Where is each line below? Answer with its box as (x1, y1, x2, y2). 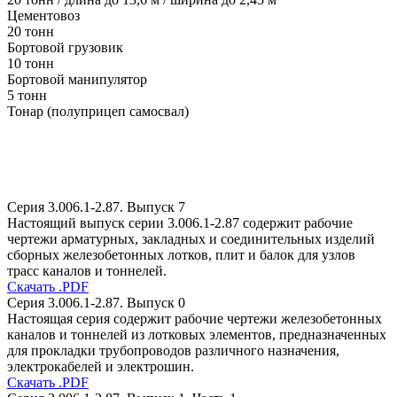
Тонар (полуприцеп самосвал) (7, 104, 189, 120)
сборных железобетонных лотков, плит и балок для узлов (7, 247, 355, 263)
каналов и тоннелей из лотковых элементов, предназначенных (7, 327, 386, 343)
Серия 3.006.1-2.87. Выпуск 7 (7, 199, 185, 215)
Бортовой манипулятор (7, 72, 147, 88)
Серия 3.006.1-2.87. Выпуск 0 (7, 295, 185, 311)
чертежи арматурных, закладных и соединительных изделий (7, 231, 375, 247)
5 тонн (7, 88, 47, 104)
